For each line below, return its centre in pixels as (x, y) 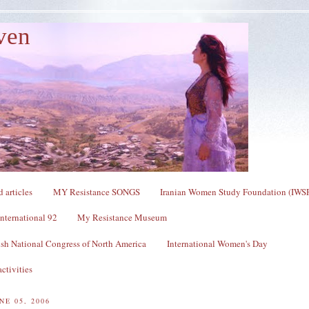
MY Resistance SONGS (96, 191)
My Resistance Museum (122, 218)
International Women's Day (217, 243)
